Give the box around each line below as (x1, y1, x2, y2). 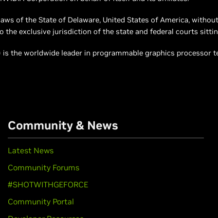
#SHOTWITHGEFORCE (7, 180, 88, 189)
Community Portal (7, 197, 74, 206)
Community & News (7, 118, 118, 133)
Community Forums (7, 163, 79, 172)
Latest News (7, 145, 54, 155)
